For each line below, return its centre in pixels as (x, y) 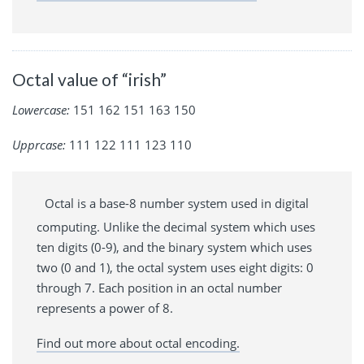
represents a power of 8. (105, 308)
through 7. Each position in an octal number (159, 288)
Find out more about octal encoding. (138, 343)
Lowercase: (41, 110)
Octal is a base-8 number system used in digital (177, 204)
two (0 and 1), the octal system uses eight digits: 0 (175, 268)
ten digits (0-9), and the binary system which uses (174, 247)
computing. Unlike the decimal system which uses (176, 227)
